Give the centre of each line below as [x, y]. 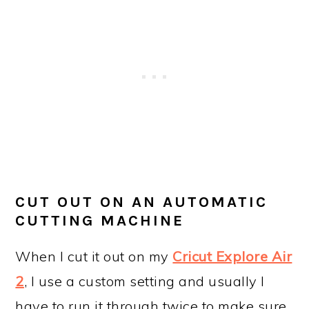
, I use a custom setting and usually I [144, 281]
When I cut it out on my [94, 256]
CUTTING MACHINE [100, 220]
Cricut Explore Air [232, 256]
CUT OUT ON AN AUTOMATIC [142, 201]
